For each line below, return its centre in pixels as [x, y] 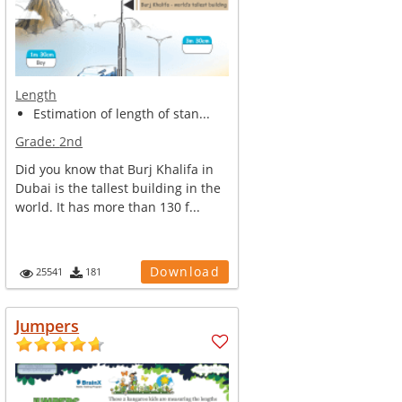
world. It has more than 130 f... [108, 207]
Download [185, 271]
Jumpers [48, 326]
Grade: [38, 141]
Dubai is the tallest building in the [118, 188]
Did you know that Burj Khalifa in [115, 169]
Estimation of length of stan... [122, 114]
